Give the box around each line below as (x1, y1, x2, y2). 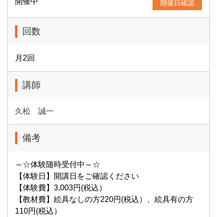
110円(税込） (15, 206, 62, 215)
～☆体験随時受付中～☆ (15, 160, 100, 169)
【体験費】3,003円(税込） (15, 183, 107, 192)
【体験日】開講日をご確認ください (15, 171, 139, 180)
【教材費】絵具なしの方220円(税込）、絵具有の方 (15, 195, 193, 203)
